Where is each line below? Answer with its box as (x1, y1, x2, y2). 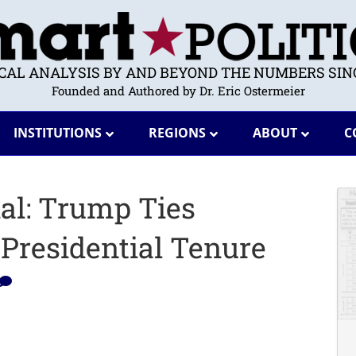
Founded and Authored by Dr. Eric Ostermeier (51, 83, 305, 99)
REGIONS (148, 124, 206, 141)
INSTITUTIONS (13, 124, 102, 141)
